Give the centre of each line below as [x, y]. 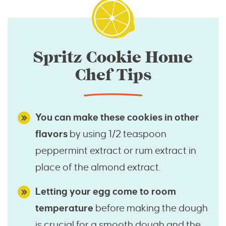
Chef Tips [113, 75]
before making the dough [152, 208]
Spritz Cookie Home [113, 58]
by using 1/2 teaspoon [117, 134]
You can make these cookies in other [117, 118]
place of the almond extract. [98, 167]
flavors [51, 134]
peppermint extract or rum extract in [116, 151]
